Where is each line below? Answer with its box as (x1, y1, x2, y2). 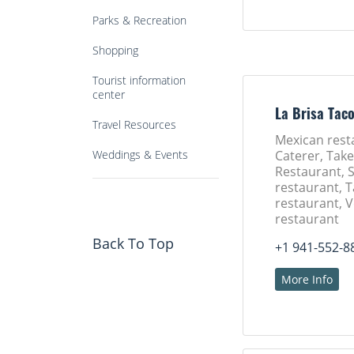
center (92, 87, 125, 102)
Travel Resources (92, 117, 176, 132)
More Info (281, 272, 333, 287)
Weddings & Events (92, 147, 188, 162)
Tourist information (92, 73, 186, 88)
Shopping (92, 43, 138, 58)
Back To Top (92, 234, 174, 253)
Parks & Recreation (92, 13, 186, 28)
